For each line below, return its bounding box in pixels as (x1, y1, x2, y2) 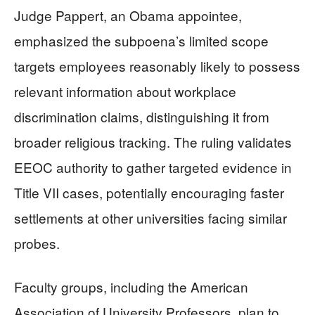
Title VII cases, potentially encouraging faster (14, 183, 284, 202)
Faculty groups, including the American (14, 277, 248, 296)
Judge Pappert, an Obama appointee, (14, 6, 242, 25)
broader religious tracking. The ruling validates (14, 132, 292, 151)
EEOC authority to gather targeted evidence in (14, 157, 292, 176)
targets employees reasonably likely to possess (14, 56, 300, 75)
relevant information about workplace (14, 82, 236, 101)
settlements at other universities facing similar (14, 208, 287, 227)
